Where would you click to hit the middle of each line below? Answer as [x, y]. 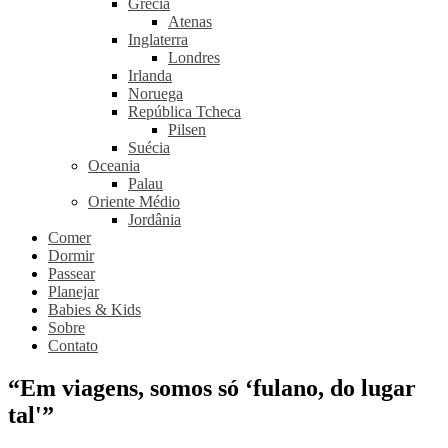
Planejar [73, 291]
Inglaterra [158, 39]
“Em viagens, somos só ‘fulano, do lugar [212, 387]
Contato [73, 345]
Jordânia [154, 219]
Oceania [114, 165]
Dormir [71, 255]
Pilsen [187, 129]
